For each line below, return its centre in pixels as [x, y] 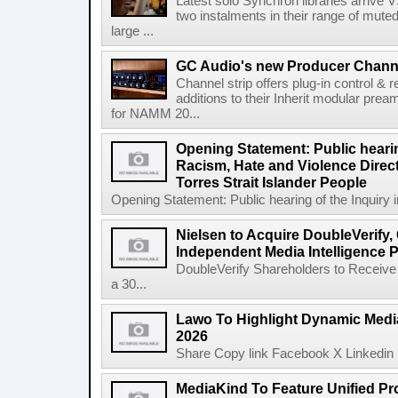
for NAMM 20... [155, 114]
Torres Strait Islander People [271, 182]
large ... [132, 31]
